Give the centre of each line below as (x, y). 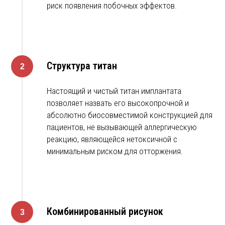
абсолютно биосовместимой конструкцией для (130, 115)
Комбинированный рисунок (105, 212)
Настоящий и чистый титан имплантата (114, 91)
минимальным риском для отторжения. (115, 151)
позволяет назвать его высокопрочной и (118, 103)
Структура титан (82, 66)
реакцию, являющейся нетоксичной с (112, 139)
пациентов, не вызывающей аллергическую (122, 127)
